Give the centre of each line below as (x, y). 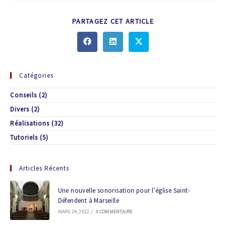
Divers (20, 109)
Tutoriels (24, 137)
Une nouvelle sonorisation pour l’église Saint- (124, 191)
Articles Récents (44, 168)
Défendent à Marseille (89, 201)
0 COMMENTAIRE (114, 212)
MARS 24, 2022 (74, 212)
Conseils (23, 95)
